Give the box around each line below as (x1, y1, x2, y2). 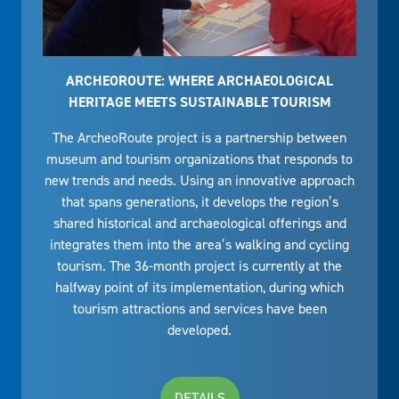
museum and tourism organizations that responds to (46, 150, 353, 169)
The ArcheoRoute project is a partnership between (53, 128, 346, 148)
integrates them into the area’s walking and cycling (50, 235, 349, 255)
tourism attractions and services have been (72, 299, 327, 319)
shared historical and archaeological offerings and (53, 214, 346, 233)
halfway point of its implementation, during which (55, 278, 344, 297)
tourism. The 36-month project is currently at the (57, 256, 342, 276)
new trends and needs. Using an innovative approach (45, 171, 354, 191)
